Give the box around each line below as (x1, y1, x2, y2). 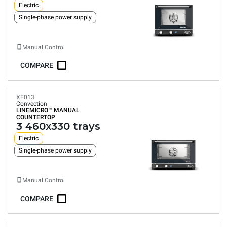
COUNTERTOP (16, 113, 55, 121)
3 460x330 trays (16, 120, 100, 132)
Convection (16, 100, 47, 107)
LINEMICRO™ (16, 107, 52, 114)
